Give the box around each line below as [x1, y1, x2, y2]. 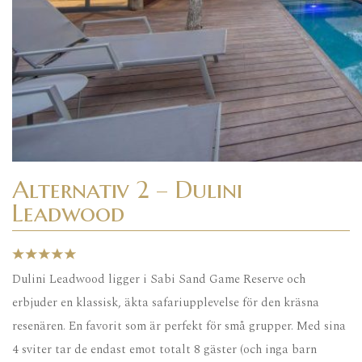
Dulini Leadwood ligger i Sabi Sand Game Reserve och [12, 270, 305, 289]
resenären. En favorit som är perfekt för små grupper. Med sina [12, 317, 346, 336]
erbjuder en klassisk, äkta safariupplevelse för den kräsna [12, 293, 319, 313]
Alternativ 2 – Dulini [12, 175, 242, 205]
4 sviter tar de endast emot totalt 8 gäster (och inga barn [12, 340, 317, 360]
